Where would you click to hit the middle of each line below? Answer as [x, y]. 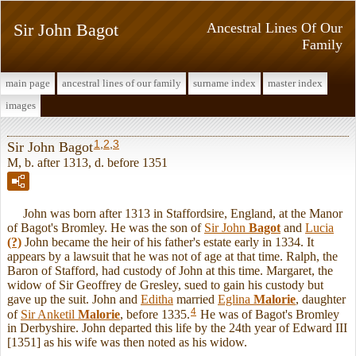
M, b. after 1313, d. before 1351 [87, 162]
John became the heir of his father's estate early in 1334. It [168, 242]
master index [295, 83]
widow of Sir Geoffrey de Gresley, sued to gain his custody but [165, 284]
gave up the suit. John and [74, 299]
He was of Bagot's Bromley [268, 314]
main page [28, 83]
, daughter [321, 299]
